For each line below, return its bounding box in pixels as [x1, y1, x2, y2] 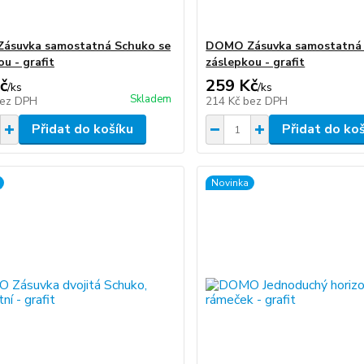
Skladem [130, 92, 172, 106]
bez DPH [243, 93, 288, 109]
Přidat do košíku [31, 120, 133, 138]
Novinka [211, 176, 249, 189]
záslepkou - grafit [206, 54, 305, 70]
